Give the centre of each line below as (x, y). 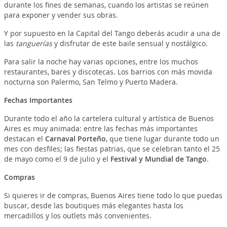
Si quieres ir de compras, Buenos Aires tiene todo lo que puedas (113, 195)
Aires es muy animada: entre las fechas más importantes (101, 128)
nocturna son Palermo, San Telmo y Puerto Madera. (91, 82)
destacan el (24, 138)
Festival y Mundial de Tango (157, 159)
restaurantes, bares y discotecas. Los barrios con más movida (108, 71)
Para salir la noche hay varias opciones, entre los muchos (101, 61)
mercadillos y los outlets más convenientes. (78, 215)
